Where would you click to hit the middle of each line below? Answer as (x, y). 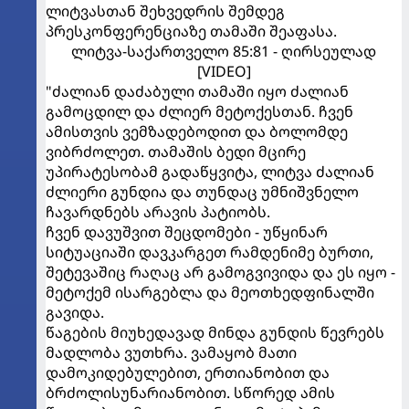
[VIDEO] (224, 72)
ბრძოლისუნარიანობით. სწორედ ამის (190, 393)
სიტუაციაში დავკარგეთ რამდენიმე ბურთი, (210, 252)
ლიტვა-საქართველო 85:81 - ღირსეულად (224, 52)
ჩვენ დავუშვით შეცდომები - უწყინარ (187, 232)
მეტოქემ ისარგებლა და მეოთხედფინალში (210, 293)
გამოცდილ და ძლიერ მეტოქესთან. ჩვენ (199, 112)
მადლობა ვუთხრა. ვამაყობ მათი (171, 353)
